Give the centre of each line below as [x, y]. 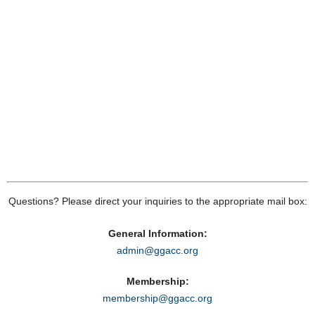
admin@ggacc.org [157, 250]
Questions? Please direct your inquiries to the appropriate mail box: [157, 201]
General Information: [157, 233]
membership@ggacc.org [157, 298]
